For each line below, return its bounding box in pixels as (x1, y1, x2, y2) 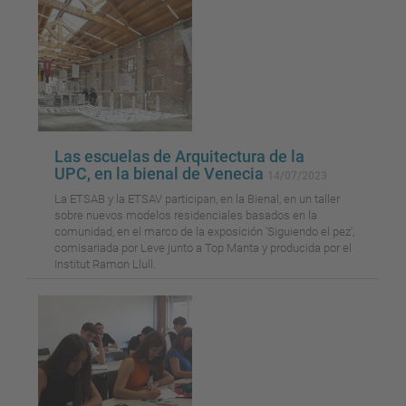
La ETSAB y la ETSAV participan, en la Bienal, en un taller (54, 192, 340, 207)
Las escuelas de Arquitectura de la (54, 147, 304, 167)
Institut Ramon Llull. (54, 257, 156, 272)
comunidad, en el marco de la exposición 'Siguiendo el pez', (54, 225, 354, 239)
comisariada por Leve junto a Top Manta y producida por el (54, 241, 352, 256)
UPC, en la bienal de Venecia (54, 164, 267, 184)
